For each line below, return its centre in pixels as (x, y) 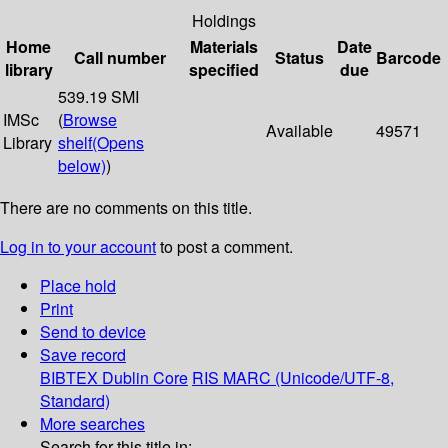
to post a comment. (224, 247)
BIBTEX (69, 378)
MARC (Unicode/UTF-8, (308, 378)
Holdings (224, 21)
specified (224, 70)
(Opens (118, 143)
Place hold (78, 286)
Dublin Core (145, 378)
